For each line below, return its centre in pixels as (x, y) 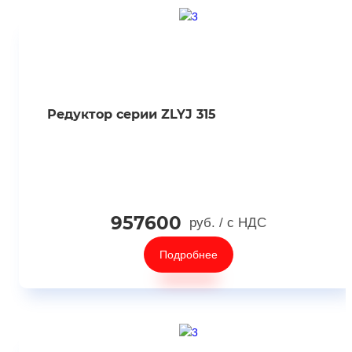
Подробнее (189, 255)
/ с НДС (243, 223)
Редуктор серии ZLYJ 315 (131, 114)
